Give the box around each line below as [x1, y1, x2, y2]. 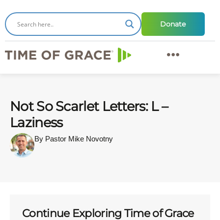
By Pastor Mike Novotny [34, 135, 113, 143]
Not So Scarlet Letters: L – [10, 98, 168, 114]
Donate [160, 20, 186, 28]
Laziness [10, 114, 63, 131]
